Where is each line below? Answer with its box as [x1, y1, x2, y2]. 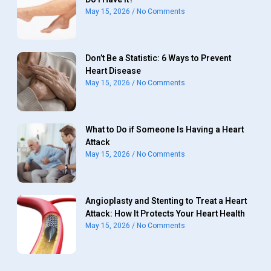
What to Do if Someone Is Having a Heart [85, 123, 244, 136]
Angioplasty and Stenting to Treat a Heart [85, 194, 247, 207]
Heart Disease [85, 64, 141, 77]
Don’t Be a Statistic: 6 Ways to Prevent [85, 51, 231, 65]
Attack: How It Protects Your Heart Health [85, 207, 245, 220]
